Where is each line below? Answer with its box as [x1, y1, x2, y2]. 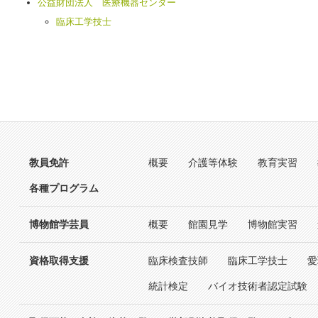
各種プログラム [28, 182, 99, 194]
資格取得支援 [28, 254, 89, 266]
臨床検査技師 [148, 254, 208, 266]
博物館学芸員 [28, 218, 89, 230]
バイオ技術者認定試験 [207, 280, 307, 292]
